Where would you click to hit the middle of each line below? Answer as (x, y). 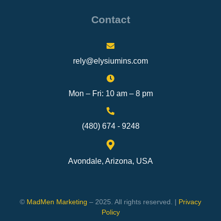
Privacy (190, 202)
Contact (110, 20)
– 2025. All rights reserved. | (133, 202)
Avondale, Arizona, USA (110, 161)
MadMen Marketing (57, 202)
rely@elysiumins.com (110, 61)
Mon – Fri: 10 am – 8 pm (110, 94)
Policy (110, 212)
